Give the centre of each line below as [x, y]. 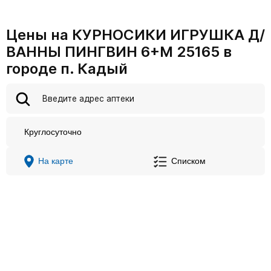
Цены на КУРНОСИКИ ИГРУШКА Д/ [135, 35]
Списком [188, 161]
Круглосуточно [53, 132]
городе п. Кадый [67, 69]
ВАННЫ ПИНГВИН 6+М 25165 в [119, 52]
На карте [56, 161]
